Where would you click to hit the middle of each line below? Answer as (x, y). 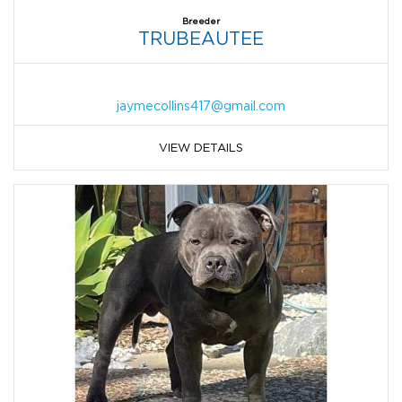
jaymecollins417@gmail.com (201, 105)
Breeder (201, 21)
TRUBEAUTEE (201, 38)
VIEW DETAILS (201, 147)
